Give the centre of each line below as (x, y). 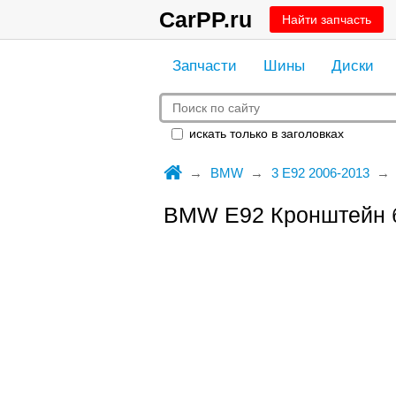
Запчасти (204, 66)
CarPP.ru (205, 19)
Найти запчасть (326, 19)
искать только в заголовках (264, 133)
